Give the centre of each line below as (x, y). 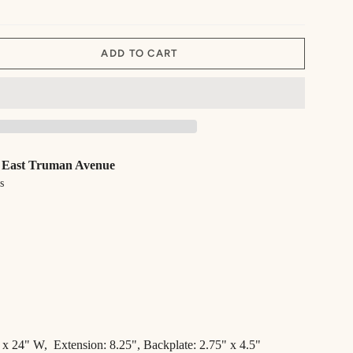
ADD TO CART (139, 54)
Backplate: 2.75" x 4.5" (202, 344)
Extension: (80, 344)
